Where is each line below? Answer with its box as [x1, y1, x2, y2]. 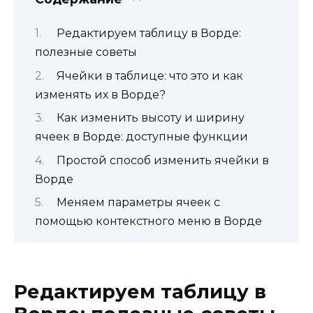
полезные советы [35, 45, 137, 59]
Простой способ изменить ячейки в [56, 153, 269, 167]
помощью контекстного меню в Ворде [35, 214, 262, 228]
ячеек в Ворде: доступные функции [35, 130, 248, 144]
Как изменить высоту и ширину [56, 111, 245, 125]
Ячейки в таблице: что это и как [56, 68, 243, 82]
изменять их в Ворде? [35, 87, 166, 101]
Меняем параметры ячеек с [56, 195, 220, 209]
